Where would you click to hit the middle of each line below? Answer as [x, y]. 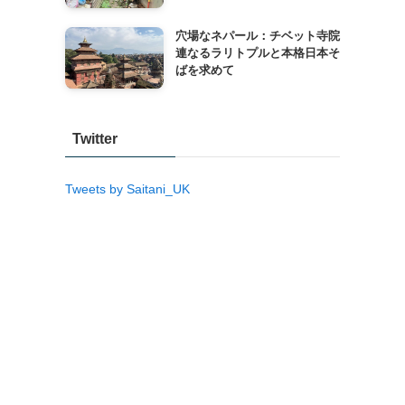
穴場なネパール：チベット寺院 [257, 36]
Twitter [95, 138]
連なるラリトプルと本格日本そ [257, 53]
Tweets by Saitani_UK [127, 188]
